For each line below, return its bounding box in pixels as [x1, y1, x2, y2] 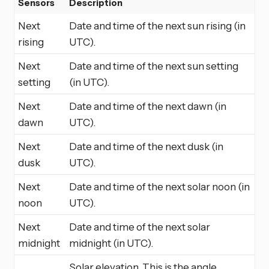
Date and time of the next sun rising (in [69, 19, 246, 32]
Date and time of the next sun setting [69, 59, 238, 72]
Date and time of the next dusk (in [69, 139, 223, 153]
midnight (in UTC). [69, 236, 153, 249]
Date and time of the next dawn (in [69, 99, 226, 112]
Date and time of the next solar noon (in [69, 180, 250, 193]
